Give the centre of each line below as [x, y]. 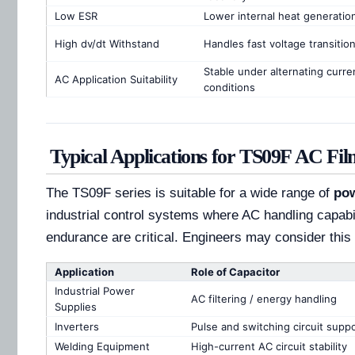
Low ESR [76, 16]
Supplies [76, 307]
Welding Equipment [102, 347]
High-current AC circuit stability [269, 347]
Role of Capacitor [235, 272]
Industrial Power [95, 291]
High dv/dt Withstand [107, 44]
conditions [229, 88]
